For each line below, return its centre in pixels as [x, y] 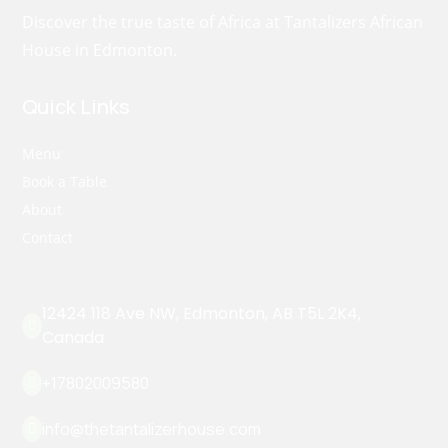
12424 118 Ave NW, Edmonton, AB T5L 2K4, [202, 314]
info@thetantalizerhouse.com [152, 429]
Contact [48, 238]
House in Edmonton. [102, 50]
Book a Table [65, 182]
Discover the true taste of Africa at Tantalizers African [223, 22]
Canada [73, 338]
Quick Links [76, 107]
